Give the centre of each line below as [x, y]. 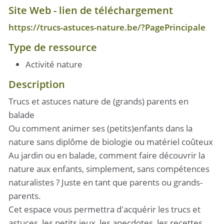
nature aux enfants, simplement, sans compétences [109, 168]
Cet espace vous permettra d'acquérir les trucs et [104, 209]
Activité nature [54, 64]
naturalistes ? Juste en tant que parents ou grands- [105, 182]
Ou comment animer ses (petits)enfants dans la [100, 128]
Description [37, 84]
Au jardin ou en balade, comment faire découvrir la [107, 155]
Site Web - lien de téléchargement [91, 10]
